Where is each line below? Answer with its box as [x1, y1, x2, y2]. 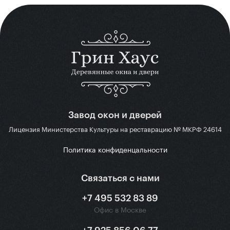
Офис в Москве [94, 205, 146, 215]
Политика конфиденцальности [63, 145, 167, 155]
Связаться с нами [81, 171, 160, 184]
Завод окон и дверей [68, 108, 162, 121]
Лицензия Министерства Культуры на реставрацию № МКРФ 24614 [8, 125, 222, 134]
